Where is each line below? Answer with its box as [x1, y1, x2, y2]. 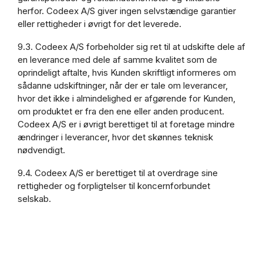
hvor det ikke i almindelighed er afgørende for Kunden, [18, 92, 235, 104]
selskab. [18, 193, 51, 204]
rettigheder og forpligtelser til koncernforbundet [18, 180, 210, 191]
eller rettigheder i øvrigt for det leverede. [18, 18, 181, 29]
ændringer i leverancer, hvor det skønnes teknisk [18, 131, 213, 143]
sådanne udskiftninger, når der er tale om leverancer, [18, 79, 228, 91]
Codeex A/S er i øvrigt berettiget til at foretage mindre [18, 118, 235, 130]
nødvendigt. [18, 144, 65, 156]
